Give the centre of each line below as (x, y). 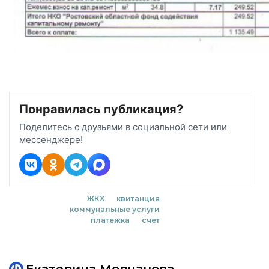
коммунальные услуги (114, 209)
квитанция (138, 198)
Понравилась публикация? (101, 109)
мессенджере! (51, 140)
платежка (110, 220)
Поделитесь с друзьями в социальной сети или (123, 127)
